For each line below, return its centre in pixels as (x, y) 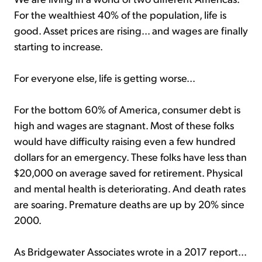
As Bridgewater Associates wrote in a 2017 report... (130, 251)
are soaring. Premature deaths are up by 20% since (129, 204)
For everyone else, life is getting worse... (105, 77)
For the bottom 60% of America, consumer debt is (127, 109)
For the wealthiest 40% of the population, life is (120, 14)
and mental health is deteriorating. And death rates (130, 188)
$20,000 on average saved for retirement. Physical (128, 172)
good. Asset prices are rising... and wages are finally (131, 30)
